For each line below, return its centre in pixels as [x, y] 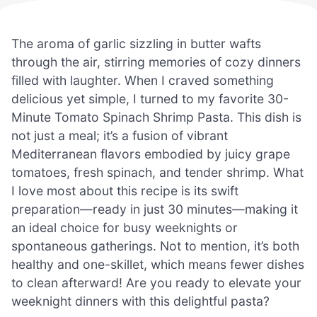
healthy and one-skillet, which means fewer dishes [158, 264]
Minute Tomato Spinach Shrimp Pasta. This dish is [156, 117]
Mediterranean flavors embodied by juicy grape [151, 154]
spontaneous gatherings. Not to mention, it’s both [155, 246]
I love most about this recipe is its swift [125, 190]
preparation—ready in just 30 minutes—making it [155, 209]
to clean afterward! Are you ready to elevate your [156, 282]
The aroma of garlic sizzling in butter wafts [136, 43]
